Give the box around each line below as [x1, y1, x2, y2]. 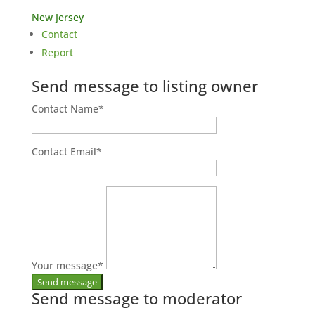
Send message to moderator [31, 288, 242, 309]
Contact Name [31, 102, 98, 115]
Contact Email [31, 145, 96, 158]
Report [41, 46, 73, 59]
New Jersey [31, 11, 89, 24]
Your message [31, 259, 98, 272]
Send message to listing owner [31, 75, 258, 96]
